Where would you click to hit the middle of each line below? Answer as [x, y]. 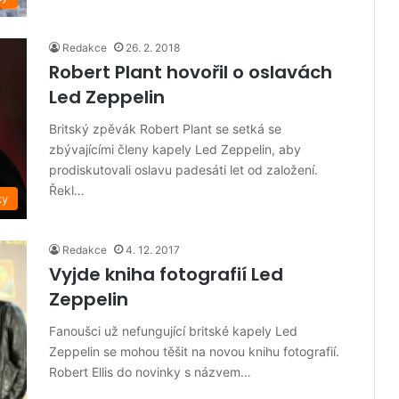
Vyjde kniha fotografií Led [166, 274]
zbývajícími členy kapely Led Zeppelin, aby [175, 149]
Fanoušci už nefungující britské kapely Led [173, 330]
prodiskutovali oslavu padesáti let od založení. [183, 169]
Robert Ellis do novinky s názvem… [150, 371]
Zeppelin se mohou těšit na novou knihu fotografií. [194, 351]
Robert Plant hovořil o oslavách [191, 72]
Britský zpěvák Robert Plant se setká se [165, 128]
